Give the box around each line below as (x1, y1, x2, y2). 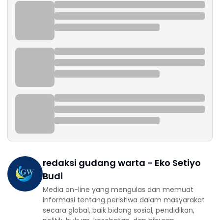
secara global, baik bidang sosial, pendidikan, (43, 205, 194, 215)
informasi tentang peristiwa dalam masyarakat (43, 195, 205, 205)
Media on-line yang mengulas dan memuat (43, 185, 193, 194)
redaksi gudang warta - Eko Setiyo (43, 157, 201, 169)
